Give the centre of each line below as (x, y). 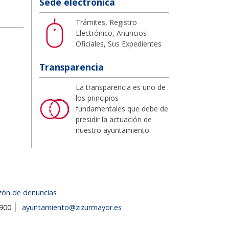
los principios (97, 98)
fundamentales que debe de (122, 108)
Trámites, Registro (106, 22)
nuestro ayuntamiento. (113, 130)
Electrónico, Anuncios (111, 33)
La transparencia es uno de (121, 87)
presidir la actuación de (114, 119)
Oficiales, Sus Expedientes (119, 43)
